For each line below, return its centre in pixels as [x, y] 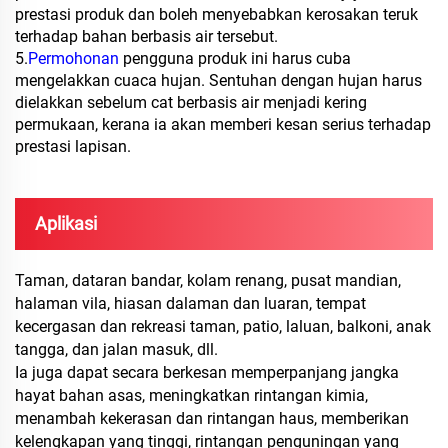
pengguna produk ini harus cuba [237, 59]
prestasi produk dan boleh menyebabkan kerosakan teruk [216, 15]
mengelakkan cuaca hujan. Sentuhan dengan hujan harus [218, 81]
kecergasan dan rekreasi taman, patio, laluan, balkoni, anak [223, 327]
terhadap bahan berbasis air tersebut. [146, 37]
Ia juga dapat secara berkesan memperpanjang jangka [207, 373]
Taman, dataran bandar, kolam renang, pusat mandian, [208, 281]
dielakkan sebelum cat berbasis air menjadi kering [191, 103]
